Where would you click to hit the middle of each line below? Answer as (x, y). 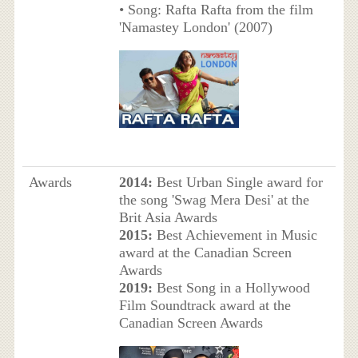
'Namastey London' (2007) (195, 27)
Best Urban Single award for (237, 182)
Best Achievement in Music (235, 235)
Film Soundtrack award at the (205, 305)
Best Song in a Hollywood (231, 287)
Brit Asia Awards (168, 217)
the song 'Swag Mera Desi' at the (214, 199)
